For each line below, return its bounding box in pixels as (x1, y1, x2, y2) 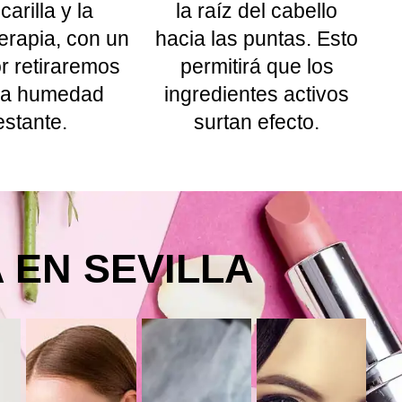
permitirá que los (179, 54, 334, 78)
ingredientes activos (164, 82, 349, 106)
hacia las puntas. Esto (155, 26, 358, 50)
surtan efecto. (194, 109, 319, 134)
